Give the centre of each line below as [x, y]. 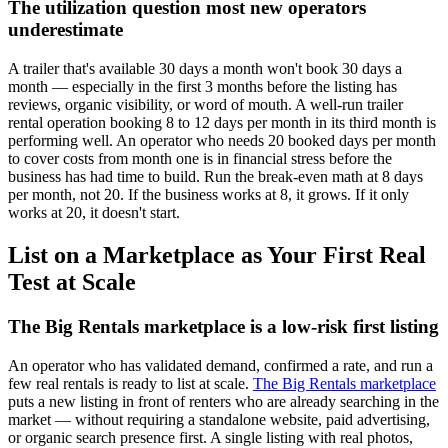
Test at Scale [72, 281]
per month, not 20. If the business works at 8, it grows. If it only [208, 194]
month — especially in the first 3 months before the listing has [202, 86]
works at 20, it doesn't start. [94, 212]
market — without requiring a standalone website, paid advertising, [219, 419]
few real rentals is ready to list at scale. [130, 383]
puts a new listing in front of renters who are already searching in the [223, 401]
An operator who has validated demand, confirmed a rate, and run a [220, 365]
